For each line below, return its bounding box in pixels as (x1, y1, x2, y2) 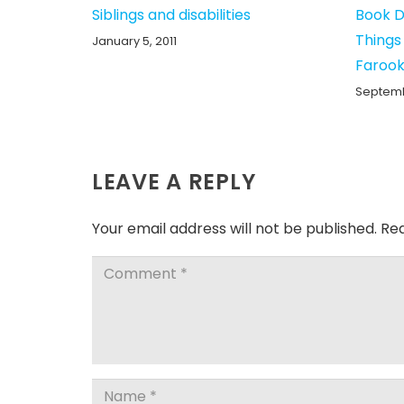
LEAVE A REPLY (92, 167, 262, 197)
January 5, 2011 (92, 33, 177, 50)
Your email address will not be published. (92, 218, 377, 240)
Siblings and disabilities (92, 5, 251, 26)
